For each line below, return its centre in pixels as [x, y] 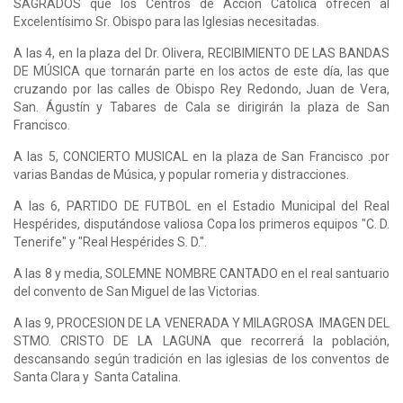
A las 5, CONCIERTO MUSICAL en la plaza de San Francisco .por [201, 156]
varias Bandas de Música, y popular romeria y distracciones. [181, 174]
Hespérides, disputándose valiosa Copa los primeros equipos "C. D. [201, 224]
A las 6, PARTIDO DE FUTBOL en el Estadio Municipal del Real [201, 206]
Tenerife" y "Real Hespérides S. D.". [110, 242]
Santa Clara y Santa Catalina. [97, 376]
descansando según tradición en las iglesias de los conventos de [201, 358]
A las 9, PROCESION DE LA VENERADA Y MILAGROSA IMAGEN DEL [201, 322]
